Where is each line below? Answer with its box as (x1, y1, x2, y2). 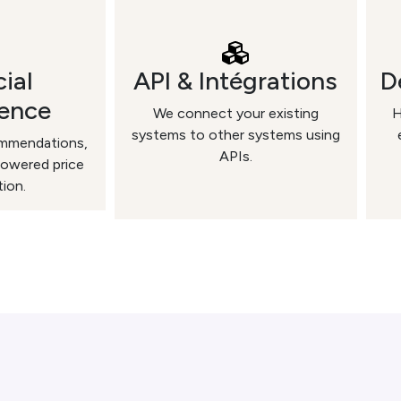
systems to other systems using (131, 126, 340, 143)
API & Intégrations (133, 65, 338, 96)
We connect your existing (152, 105, 319, 122)
